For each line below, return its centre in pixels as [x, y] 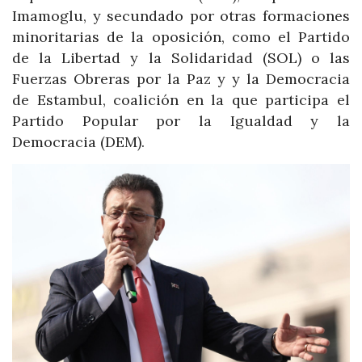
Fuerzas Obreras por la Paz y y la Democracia [181, 79]
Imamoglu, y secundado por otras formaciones [181, 16]
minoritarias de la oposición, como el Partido [181, 37]
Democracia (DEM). [78, 142]
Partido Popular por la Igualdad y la [181, 121]
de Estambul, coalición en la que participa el [181, 100]
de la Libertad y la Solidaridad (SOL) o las [181, 58]
